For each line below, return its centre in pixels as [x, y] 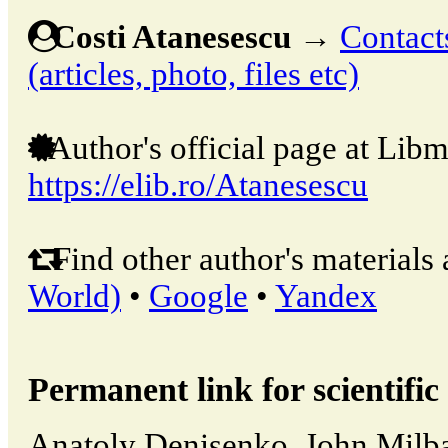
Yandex [326, 295]
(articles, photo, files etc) [193, 73]
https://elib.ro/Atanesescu [198, 184]
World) [74, 295]
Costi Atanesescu [171, 36]
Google [198, 295]
